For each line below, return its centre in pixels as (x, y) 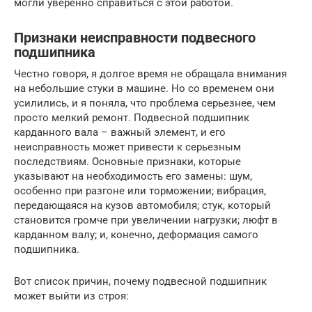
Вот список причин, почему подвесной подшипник (140, 281)
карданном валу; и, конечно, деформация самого (136, 235)
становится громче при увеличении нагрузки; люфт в (146, 220)
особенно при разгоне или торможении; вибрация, (140, 191)
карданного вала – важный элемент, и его (120, 132)
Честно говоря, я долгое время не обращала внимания (150, 74)
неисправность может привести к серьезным (127, 147)
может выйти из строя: (71, 296)
